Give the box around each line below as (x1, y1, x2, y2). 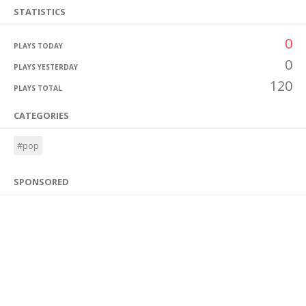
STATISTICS (14, 5, 66, 18)
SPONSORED (14, 176, 69, 188)
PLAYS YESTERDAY (14, 62, 78, 72)
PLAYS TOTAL (14, 83, 62, 93)
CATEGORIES (14, 109, 69, 122)
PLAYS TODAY (14, 41, 63, 51)
